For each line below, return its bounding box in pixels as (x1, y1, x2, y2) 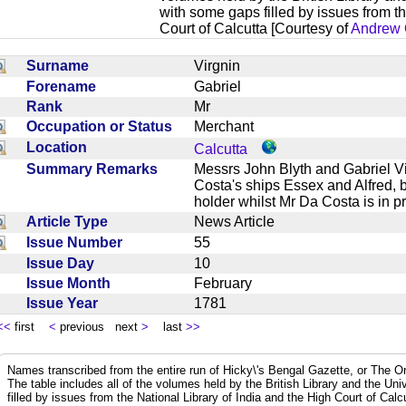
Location (26, 139, 94, 155)
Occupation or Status (26, 118, 179, 134)
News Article (194, 213, 289, 229)
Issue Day (26, 255, 101, 271)
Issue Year (26, 295, 105, 311)
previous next (56, 319, 141, 333)
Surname (26, 57, 96, 73)
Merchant (194, 118, 268, 134)
